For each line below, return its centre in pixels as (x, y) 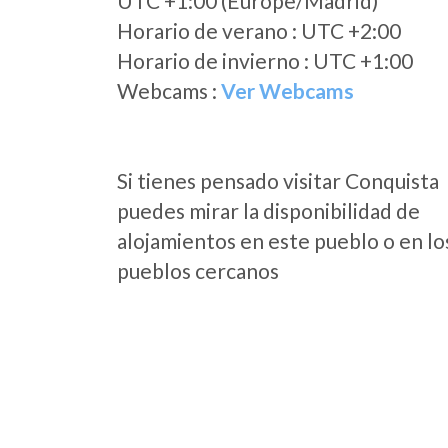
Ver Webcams (287, 90)
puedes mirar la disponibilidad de (268, 210)
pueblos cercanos (198, 270)
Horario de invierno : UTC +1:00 (265, 60)
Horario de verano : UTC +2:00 (259, 30)
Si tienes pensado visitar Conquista (278, 180)
